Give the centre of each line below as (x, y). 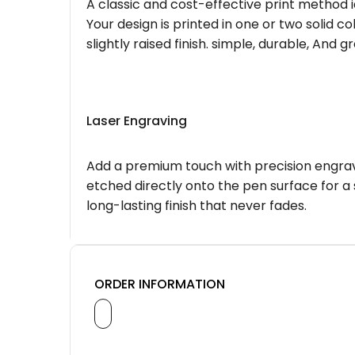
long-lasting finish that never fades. (197, 205)
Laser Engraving (137, 120)
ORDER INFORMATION (160, 284)
